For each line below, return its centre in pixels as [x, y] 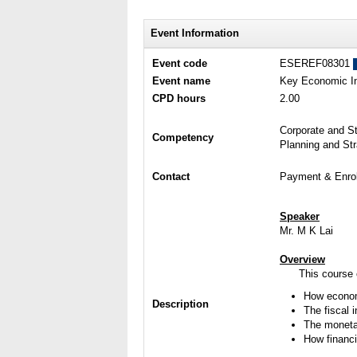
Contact [171, 177]
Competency [183, 137]
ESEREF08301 [316, 63]
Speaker [300, 216]
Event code [180, 63]
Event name [181, 81]
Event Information [195, 33]
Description [180, 304]
